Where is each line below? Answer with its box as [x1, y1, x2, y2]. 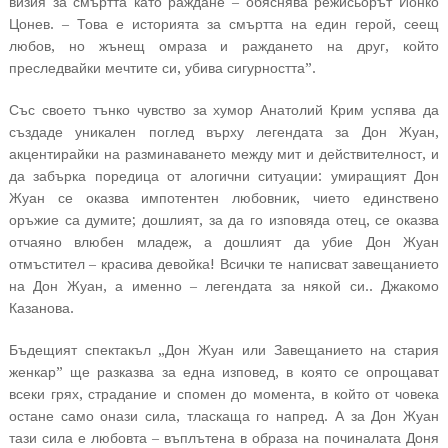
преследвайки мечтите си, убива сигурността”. [8, 60, 316, 76]
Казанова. [8, 300, 74, 316]
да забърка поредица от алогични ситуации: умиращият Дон [8, 168, 440, 184]
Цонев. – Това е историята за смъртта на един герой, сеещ [8, 16, 440, 32]
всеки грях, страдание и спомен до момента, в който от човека [8, 386, 440, 402]
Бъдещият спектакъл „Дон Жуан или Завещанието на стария [8, 342, 440, 358]
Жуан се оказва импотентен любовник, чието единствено [8, 190, 440, 206]
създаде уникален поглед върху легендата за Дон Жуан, [8, 124, 440, 140]
